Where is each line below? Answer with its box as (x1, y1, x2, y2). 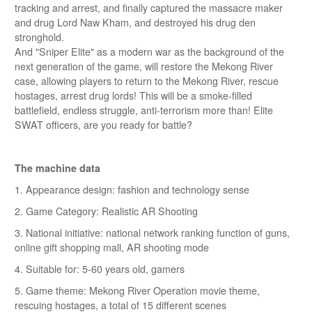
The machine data (15, 161, 100, 175)
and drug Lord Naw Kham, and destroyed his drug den (15, 15, 256, 30)
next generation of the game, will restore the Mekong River (15, 59, 273, 74)
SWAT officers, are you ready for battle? (15, 118, 192, 132)
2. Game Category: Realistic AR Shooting (15, 204, 198, 219)
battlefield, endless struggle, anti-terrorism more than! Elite (15, 103, 273, 118)
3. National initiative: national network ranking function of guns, (15, 226, 290, 240)
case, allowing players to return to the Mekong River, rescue (15, 74, 279, 88)
